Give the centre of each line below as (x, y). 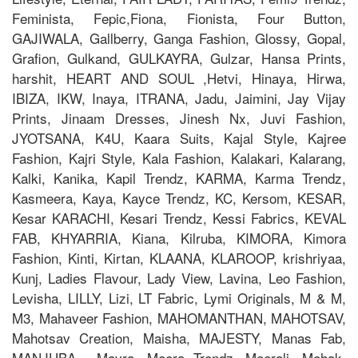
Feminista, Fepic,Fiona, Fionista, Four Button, (179, 18)
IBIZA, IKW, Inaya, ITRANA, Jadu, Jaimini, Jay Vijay (179, 97)
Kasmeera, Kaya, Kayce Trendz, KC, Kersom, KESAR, (179, 197)
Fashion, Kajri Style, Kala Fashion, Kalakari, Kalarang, (179, 157)
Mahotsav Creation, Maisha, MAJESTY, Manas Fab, (179, 337)
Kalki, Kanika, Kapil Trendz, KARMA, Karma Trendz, (179, 177)
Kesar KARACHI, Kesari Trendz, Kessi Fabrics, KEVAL (179, 217)
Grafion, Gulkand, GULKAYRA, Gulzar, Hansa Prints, (179, 58)
